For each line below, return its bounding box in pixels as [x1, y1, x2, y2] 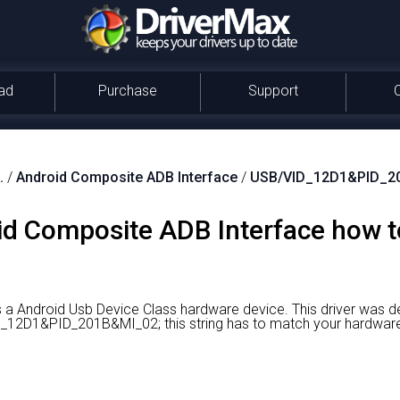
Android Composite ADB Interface [16, 169, 237, 186]
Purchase [97, 82, 157, 99]
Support [247, 82, 298, 99]
